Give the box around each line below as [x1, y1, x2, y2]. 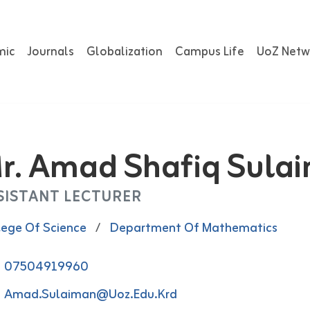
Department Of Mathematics [109, 217, 277, 239]
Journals [27, 42, 74, 62]
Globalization [86, 42, 163, 62]
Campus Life [175, 42, 244, 62]
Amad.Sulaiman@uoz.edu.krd [3, 284, 177, 306]
